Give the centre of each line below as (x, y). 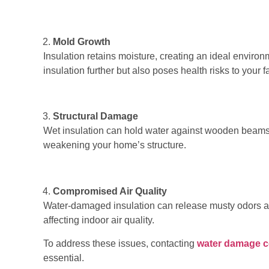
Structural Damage (95, 116)
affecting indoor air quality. (99, 220)
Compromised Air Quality (110, 192)
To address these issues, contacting (120, 243)
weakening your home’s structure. (115, 145)
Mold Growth (82, 41)
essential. (64, 258)
